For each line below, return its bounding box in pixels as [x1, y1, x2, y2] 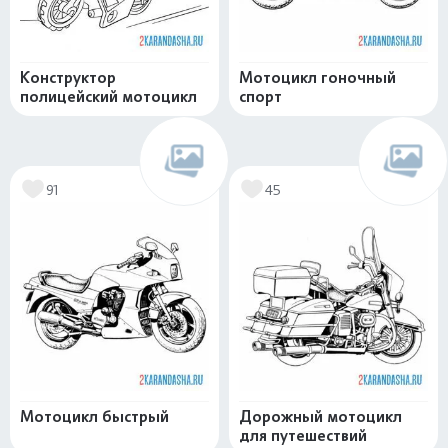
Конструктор [20, 68, 116, 87]
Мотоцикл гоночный [239, 68, 396, 87]
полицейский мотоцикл [20, 87, 197, 106]
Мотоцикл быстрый [20, 407, 169, 426]
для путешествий [239, 426, 367, 445]
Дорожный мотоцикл [239, 407, 402, 426]
